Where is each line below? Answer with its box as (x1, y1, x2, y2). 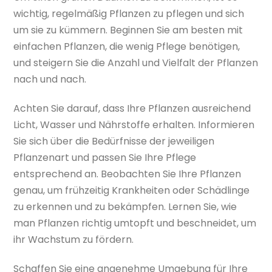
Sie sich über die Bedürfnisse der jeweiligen (13, 134, 215, 148)
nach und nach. (13, 72, 87, 87)
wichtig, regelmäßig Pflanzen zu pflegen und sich (13, 7, 245, 21)
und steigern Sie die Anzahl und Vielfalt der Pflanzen (13, 56, 259, 70)
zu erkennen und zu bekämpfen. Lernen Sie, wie (13, 200, 237, 214)
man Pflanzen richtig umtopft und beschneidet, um (13, 216, 257, 230)
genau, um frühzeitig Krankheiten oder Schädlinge (13, 183, 250, 197)
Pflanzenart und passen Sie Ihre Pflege (13, 151, 197, 165)
